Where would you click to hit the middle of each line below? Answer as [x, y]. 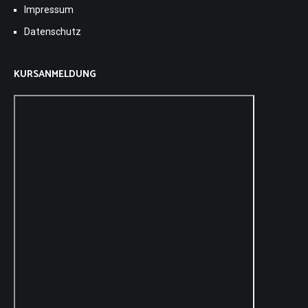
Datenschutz [53, 31]
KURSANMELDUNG [55, 74]
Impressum [49, 9]
